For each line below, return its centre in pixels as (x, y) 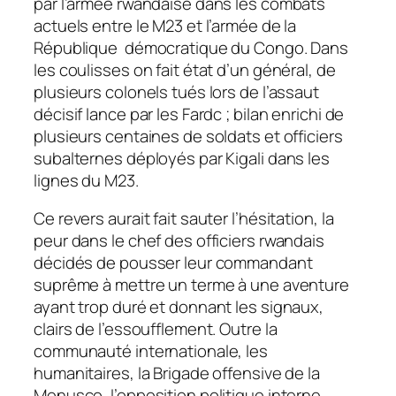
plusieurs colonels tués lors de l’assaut (176, 91)
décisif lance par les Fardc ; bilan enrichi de (189, 114)
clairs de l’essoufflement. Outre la (156, 329)
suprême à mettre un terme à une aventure (191, 285)
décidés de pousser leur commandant (173, 263)
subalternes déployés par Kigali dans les (182, 158)
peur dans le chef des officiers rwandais (179, 241)
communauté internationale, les (151, 351)
